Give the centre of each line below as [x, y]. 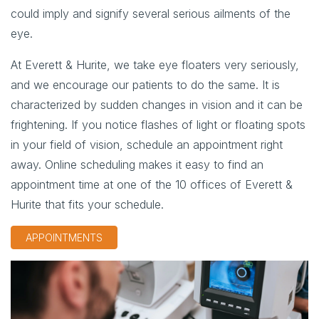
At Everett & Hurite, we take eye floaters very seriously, [155, 64]
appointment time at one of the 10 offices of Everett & [152, 184]
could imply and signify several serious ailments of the [151, 13]
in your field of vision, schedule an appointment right [147, 144]
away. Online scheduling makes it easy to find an [137, 164]
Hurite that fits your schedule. [87, 204]
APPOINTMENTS [64, 237]
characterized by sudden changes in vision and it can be [157, 104]
